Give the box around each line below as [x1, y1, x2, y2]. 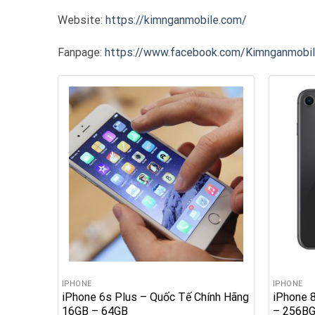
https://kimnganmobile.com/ [105, 13, 247, 27]
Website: [58, 13, 105, 27]
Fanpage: [58, 45, 105, 59]
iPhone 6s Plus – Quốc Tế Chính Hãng [61, 290, 249, 304]
